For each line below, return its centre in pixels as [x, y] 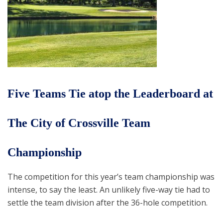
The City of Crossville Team [79, 123]
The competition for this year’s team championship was [111, 177]
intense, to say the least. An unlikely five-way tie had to [109, 190]
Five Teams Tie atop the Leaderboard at [110, 94]
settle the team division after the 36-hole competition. [108, 203]
